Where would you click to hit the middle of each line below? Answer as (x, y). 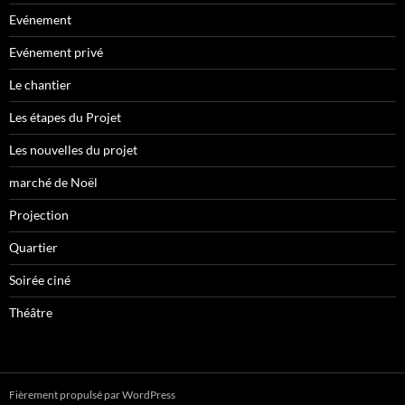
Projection (39, 215)
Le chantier (40, 85)
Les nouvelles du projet (73, 150)
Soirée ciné (40, 280)
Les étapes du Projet (65, 118)
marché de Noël (53, 183)
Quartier (33, 248)
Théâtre (31, 313)
